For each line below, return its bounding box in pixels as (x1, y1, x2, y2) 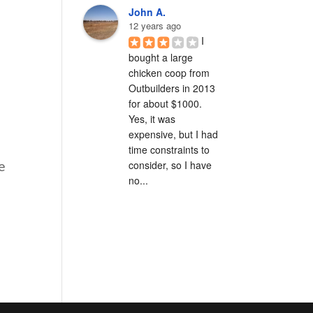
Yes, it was (129, 111, 176, 126)
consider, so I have (129, 157, 212, 172)
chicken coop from (129, 65, 210, 80)
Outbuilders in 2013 (129, 80, 216, 95)
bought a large (129, 50, 194, 64)
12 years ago (129, 19, 182, 33)
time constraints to (129, 142, 210, 156)
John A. (129, 5, 166, 20)
